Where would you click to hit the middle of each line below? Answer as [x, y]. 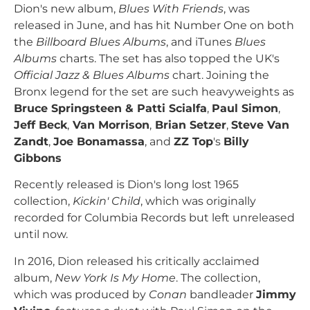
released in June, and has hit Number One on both [154, 26]
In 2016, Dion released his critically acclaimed [137, 261]
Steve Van [260, 125]
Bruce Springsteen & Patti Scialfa [110, 109]
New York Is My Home [115, 277]
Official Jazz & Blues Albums [92, 75]
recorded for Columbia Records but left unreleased [154, 218]
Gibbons [38, 158]
